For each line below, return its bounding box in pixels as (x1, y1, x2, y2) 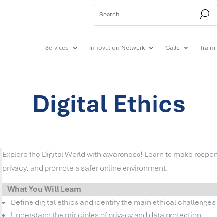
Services (45, 43, 69, 52)
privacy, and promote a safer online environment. (2, 163, 169, 173)
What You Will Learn (7, 184, 82, 195)
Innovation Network (89, 43, 145, 52)
